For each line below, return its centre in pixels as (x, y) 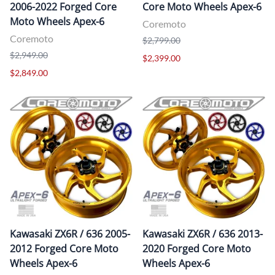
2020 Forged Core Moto (197, 248)
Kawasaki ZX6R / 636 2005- (70, 234)
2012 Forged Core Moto (64, 248)
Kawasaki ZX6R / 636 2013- (203, 234)
